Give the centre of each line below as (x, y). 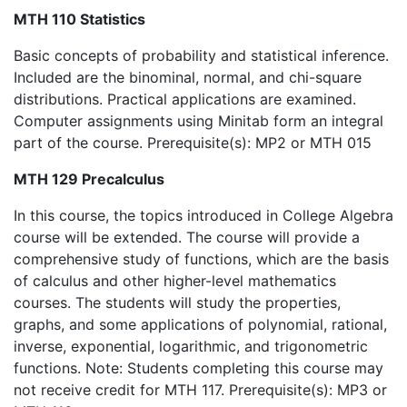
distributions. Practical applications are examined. (185, 99)
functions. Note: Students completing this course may (199, 368)
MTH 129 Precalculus (89, 179)
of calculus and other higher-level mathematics (175, 281)
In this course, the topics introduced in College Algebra (203, 215)
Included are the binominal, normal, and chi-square (188, 77)
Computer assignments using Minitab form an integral (199, 121)
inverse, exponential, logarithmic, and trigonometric (191, 346)
